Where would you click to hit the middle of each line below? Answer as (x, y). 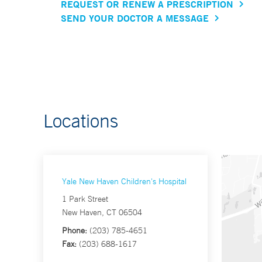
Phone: (75, 231)
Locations (81, 121)
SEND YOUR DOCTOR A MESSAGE (135, 18)
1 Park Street (85, 199)
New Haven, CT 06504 (102, 213)
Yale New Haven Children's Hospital (124, 182)
